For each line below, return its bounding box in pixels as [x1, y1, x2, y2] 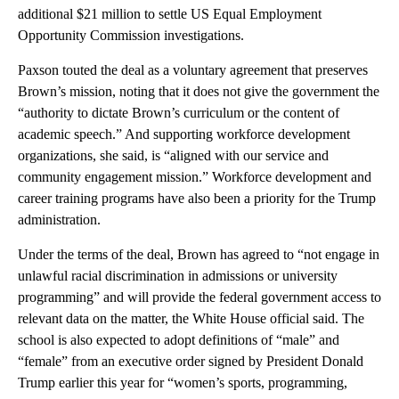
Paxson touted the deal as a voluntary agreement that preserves [18, 61, 368, 77]
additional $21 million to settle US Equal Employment [18, 5, 322, 21]
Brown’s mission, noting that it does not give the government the [18, 83, 379, 99]
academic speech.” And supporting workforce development [18, 126, 350, 142]
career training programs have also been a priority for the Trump [18, 190, 376, 206]
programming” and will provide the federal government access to [18, 289, 381, 305]
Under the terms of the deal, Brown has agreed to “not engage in [18, 246, 379, 262]
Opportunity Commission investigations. [18, 27, 244, 43]
